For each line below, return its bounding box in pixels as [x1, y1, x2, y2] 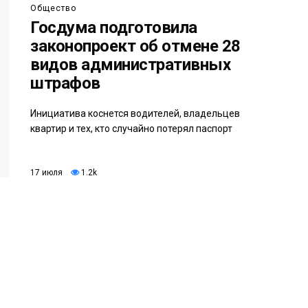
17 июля [30, 167, 63, 177]
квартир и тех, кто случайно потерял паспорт [30, 123, 232, 135]
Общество [30, 3, 76, 14]
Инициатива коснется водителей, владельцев [30, 108, 240, 120]
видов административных [30, 55, 231, 75]
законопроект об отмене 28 [30, 36, 241, 56]
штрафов [30, 74, 100, 93]
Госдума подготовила [30, 18, 197, 38]
